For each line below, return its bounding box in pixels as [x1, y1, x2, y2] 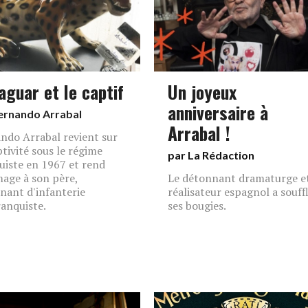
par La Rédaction [168, 148, 254, 162]
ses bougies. [168, 198, 226, 213]
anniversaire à [168, 99, 268, 125]
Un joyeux [168, 78, 236, 104]
